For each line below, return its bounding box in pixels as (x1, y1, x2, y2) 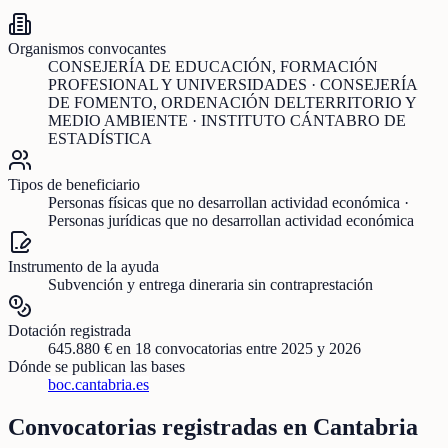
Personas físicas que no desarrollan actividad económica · (48, 194, 409, 212)
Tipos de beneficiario (8, 176, 140, 194)
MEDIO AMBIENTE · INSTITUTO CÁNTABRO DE (48, 112, 406, 130)
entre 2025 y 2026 (242, 340, 361, 358)
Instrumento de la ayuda (8, 258, 159, 276)
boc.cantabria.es (48, 376, 149, 394)
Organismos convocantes (8, 40, 166, 58)
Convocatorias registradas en (8, 414, 313, 441)
